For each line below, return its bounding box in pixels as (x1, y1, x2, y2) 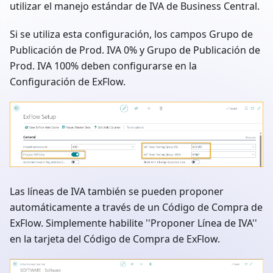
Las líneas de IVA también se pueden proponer (10, 184, 224, 198)
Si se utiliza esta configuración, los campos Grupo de (10, 27, 253, 41)
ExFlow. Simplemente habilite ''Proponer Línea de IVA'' (10, 216, 257, 230)
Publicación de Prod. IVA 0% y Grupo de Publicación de (10, 43, 260, 57)
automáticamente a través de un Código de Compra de (10, 200, 263, 214)
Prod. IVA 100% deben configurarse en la (10, 59, 197, 73)
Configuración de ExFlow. (10, 75, 126, 89)
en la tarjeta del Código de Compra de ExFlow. (10, 232, 220, 246)
